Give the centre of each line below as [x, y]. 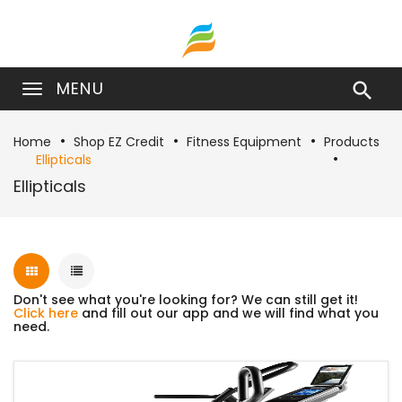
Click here [46, 313]
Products [352, 142]
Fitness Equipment [244, 142]
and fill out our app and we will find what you [228, 313]
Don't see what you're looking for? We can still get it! [186, 300]
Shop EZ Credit [119, 142]
